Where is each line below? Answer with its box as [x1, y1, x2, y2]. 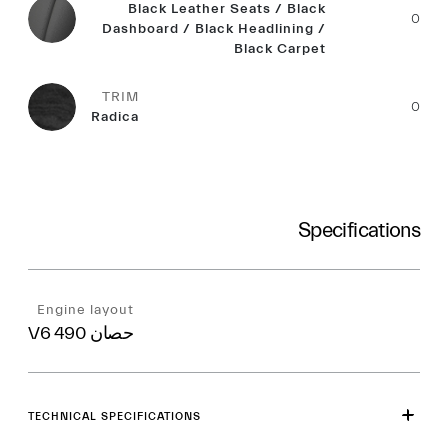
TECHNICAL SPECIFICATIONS [28, 409, 201, 423]
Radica [91, 109, 139, 125]
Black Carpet [234, 41, 327, 57]
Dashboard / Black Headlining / [102, 21, 327, 37]
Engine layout [36, 302, 134, 318]
